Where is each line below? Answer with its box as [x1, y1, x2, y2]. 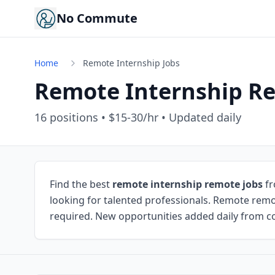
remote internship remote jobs [112, 177, 263, 191]
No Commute [56, 10, 137, 26]
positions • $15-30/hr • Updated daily [47, 110, 241, 125]
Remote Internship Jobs [83, 57, 180, 69]
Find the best [50, 177, 112, 191]
